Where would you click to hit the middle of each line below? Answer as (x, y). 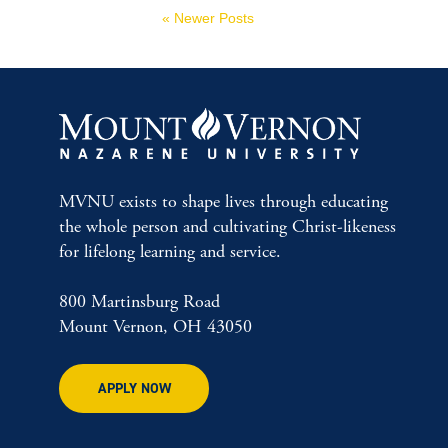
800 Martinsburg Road (139, 301)
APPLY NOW (134, 388)
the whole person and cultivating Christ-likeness (227, 226)
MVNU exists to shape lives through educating (223, 201)
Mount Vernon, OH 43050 (155, 326)
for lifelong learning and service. (170, 251)
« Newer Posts (208, 18)
